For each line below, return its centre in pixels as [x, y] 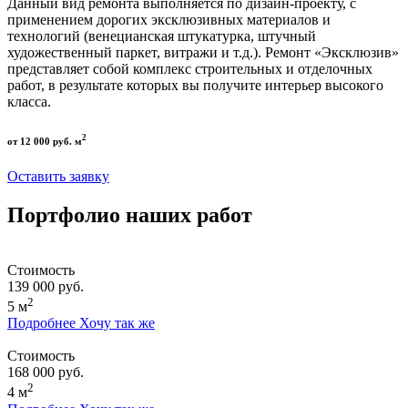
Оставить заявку [58, 177]
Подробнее [41, 323]
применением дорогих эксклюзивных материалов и [169, 19]
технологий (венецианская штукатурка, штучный [162, 36]
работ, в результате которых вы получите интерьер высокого [195, 85]
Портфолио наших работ [130, 214]
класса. [29, 101]
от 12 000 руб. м [45, 141]
